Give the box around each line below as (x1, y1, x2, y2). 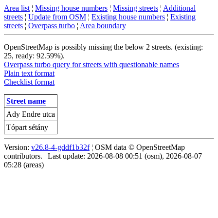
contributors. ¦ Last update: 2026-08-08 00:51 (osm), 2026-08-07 (4, 152, 202, 160)
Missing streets (113, 4, 158, 12)
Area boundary (80, 21, 126, 30)
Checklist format (4, 78, 54, 86)
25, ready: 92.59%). (4, 52, 65, 60)
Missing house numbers (35, 4, 108, 12)
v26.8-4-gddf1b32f (31, 143, 90, 151)
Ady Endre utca (6, 110, 55, 118)
